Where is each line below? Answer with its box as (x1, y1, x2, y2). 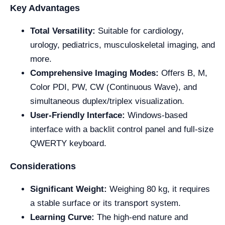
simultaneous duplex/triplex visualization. (30, 96, 184, 106)
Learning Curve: (30, 212, 94, 222)
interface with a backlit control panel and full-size (30, 124, 213, 134)
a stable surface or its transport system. (30, 198, 181, 208)
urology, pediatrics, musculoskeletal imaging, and (30, 40, 215, 50)
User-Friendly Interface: (30, 110, 125, 120)
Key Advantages (10, 3, 80, 13)
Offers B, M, (159, 68, 207, 78)
